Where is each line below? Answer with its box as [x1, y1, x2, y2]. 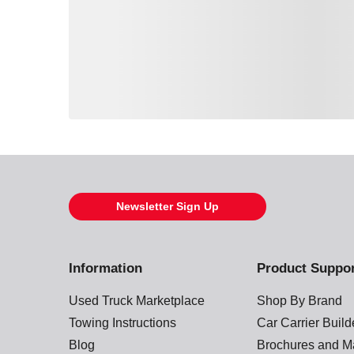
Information [69, 261, 142, 277]
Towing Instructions [69, 316, 176, 330]
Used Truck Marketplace [69, 294, 205, 308]
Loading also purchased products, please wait [68, 120, 297, 134]
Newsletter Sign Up [116, 200, 219, 213]
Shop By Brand [257, 294, 342, 308]
